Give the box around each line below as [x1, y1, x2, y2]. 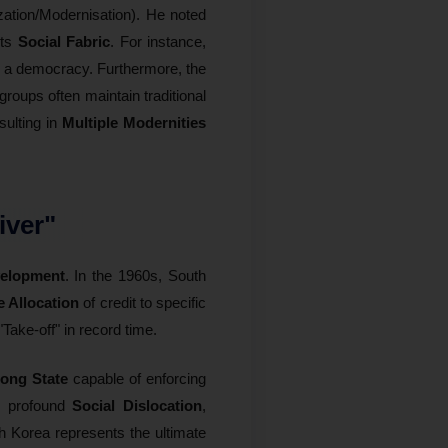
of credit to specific [79, 293, 206, 311]
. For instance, [110, 32, 207, 50]
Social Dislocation [72, 396, 202, 414]
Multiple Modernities [61, 113, 207, 131]
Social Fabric [17, 32, 111, 50]
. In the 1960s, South [64, 266, 206, 284]
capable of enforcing [68, 369, 207, 387]
